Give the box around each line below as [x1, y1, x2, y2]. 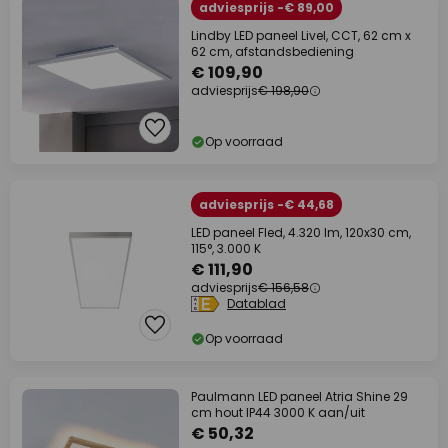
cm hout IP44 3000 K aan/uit [191, 404, 365, 422]
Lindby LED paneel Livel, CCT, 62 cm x [191, 27, 411, 45]
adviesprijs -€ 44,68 [199, 196, 334, 214]
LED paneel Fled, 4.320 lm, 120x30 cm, [191, 224, 411, 242]
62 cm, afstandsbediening [191, 43, 354, 61]
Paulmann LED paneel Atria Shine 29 [191, 388, 408, 406]
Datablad [227, 295, 286, 313]
